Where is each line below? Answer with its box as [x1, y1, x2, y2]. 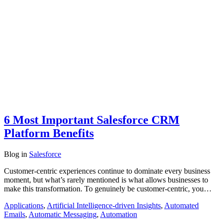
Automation [100, 210, 137, 219]
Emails [4, 210, 25, 219]
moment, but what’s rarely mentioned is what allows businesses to [4, 175, 208, 184]
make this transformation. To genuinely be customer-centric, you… [4, 184, 212, 193]
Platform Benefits [4, 126, 94, 140]
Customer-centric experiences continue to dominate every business [4, 166, 210, 175]
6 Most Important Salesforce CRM [4, 113, 180, 126]
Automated [164, 201, 199, 210]
